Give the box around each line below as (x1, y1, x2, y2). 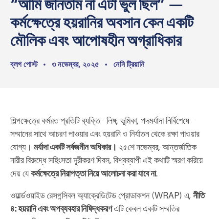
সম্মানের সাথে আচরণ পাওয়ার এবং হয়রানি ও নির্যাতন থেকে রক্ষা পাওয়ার (10, 129, 199, 139)
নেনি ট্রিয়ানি (113, 60, 145, 69)
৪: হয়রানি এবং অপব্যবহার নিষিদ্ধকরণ (10, 203, 112, 214)
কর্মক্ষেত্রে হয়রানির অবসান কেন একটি (10, 13, 194, 31)
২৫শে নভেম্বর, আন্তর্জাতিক (117, 142, 197, 152)
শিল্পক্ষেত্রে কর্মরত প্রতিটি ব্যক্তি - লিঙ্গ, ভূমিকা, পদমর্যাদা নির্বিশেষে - (10, 115, 194, 126)
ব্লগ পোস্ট (10, 60, 38, 69)
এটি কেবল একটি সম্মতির (112, 203, 179, 214)
